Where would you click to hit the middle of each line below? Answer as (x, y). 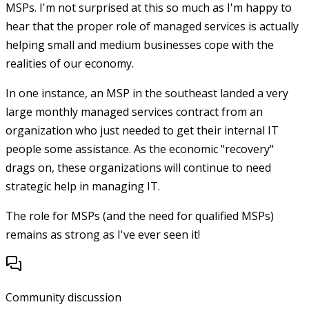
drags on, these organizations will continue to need (138, 168)
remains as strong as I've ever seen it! (103, 235)
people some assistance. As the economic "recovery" (140, 149)
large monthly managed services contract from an (134, 112)
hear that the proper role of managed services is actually (152, 27)
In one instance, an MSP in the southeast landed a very (147, 93)
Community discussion (63, 298)
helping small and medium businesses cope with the (140, 45)
